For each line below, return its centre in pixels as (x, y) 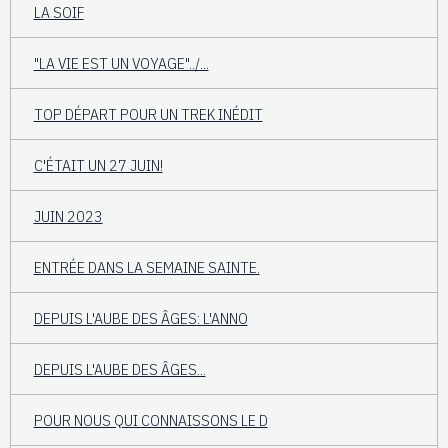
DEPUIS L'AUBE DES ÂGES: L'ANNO (140, 317)
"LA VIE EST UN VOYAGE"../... (121, 62)
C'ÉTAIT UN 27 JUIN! (98, 164)
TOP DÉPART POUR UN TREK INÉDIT (148, 113)
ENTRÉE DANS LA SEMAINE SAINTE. (146, 266)
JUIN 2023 (68, 215)
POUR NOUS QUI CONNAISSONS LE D (150, 419)
